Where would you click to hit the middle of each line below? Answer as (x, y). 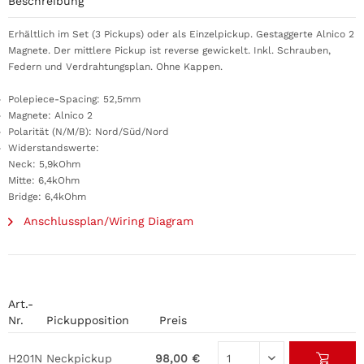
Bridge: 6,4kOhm (47, 197)
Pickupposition (88, 320)
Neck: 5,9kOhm (44, 164)
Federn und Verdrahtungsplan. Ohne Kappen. (115, 67)
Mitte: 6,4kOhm (44, 180)
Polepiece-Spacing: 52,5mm (74, 99)
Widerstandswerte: (54, 148)
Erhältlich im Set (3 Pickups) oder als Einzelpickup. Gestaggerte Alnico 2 (181, 34)
